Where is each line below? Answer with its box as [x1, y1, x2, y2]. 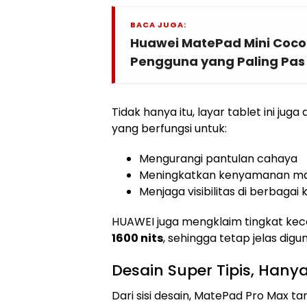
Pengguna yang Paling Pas [130, 52, 305, 70]
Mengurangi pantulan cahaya [139, 150, 297, 167]
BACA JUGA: [130, 19, 186, 30]
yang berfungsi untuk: [112, 120, 227, 136]
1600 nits [112, 230, 163, 246]
